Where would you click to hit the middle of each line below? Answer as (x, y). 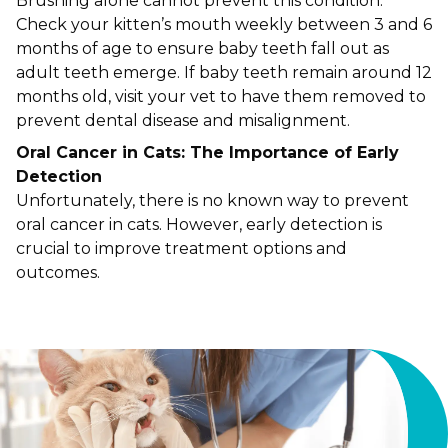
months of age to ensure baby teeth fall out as (202, 48)
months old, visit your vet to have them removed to (221, 96)
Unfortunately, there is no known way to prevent (212, 200)
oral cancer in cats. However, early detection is (199, 224)
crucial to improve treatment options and (181, 248)
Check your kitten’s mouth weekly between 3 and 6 (224, 24)
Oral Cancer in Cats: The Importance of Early (207, 152)
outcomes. (60, 272)
